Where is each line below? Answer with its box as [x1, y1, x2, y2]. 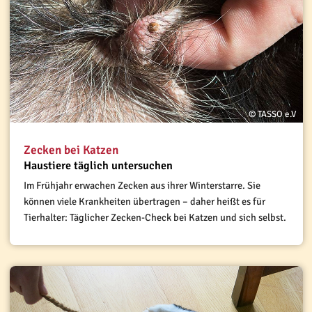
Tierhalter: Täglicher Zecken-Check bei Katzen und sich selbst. [23, 211, 288, 224]
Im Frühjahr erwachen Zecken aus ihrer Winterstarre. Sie [23, 179, 260, 192]
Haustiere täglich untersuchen [23, 159, 173, 173]
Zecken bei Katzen [23, 143, 118, 158]
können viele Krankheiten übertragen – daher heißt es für [23, 195, 265, 208]
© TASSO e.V [248, 109, 296, 120]
